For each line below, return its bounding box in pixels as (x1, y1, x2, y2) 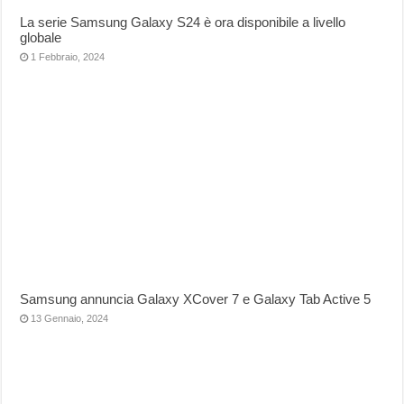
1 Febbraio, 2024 (31, 50, 106, 62)
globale (20, 29, 62, 45)
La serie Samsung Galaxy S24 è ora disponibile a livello (20, 14, 346, 30)
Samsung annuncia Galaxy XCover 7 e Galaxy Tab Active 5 (20, 290, 372, 307)
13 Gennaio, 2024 (31, 312, 109, 324)
